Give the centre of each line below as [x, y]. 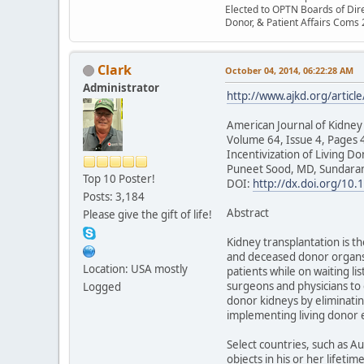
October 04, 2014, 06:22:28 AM [289, 70]
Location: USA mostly [135, 269]
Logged [102, 286]
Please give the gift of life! [147, 214]
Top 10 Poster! [119, 178]
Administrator [121, 87]
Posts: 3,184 [114, 196]
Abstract [248, 212]
